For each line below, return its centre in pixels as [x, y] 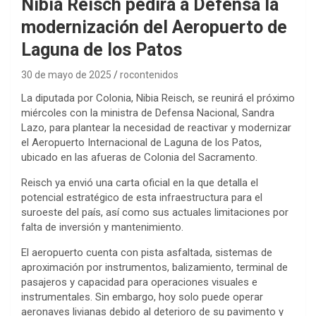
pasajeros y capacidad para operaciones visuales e [139, 282]
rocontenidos [149, 74]
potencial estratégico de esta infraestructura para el [142, 197]
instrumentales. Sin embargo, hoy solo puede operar [142, 297]
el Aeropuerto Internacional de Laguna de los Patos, [141, 142]
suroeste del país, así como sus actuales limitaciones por [155, 212]
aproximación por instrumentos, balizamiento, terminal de [154, 267]
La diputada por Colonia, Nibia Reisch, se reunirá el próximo [158, 98]
